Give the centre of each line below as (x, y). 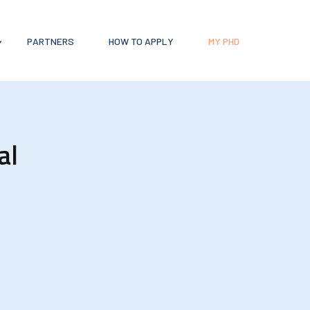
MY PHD (224, 41)
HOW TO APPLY (141, 41)
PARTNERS (50, 41)
